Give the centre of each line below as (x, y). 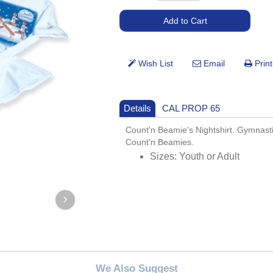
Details (138, 108)
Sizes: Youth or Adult (195, 157)
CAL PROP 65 (191, 108)
